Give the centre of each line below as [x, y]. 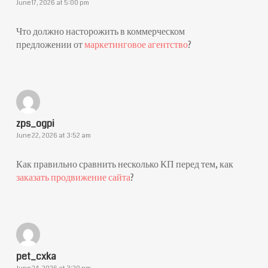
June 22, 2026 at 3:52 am [53, 135]
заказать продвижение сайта [73, 177]
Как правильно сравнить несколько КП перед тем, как [124, 164]
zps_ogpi [35, 124]
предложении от [50, 45]
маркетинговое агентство [136, 45]
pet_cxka [36, 256]
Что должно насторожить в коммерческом [100, 31]
